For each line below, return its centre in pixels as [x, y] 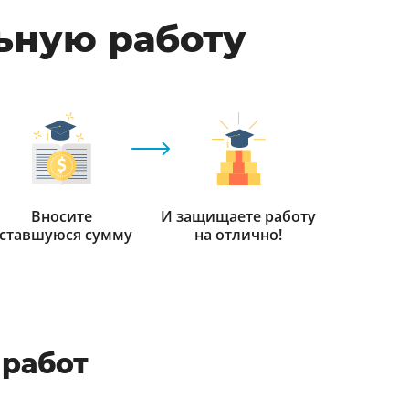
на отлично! [238, 235]
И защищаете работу [238, 216]
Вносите [61, 216]
